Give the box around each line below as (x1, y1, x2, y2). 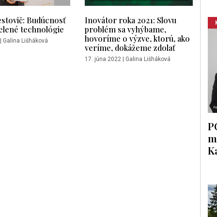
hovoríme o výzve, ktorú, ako (85, 33, 190, 44)
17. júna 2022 (85, 56, 121, 63)
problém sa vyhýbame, (85, 24, 166, 35)
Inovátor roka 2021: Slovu (85, 15, 176, 26)
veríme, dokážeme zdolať (85, 42, 175, 53)
